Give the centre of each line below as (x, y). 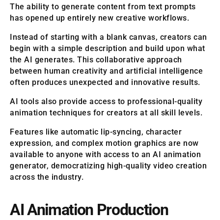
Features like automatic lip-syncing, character (96, 132)
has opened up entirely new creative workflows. (99, 18)
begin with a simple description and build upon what (108, 49)
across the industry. (47, 177)
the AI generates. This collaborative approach (96, 60)
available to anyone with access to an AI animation (105, 155)
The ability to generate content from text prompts (103, 7)
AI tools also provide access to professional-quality (106, 102)
